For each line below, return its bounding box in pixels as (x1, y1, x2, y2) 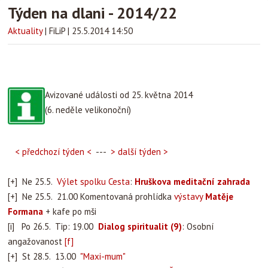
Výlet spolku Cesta (57, 176, 130, 187)
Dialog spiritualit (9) (98, 221, 182, 232)
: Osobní (182, 221, 214, 232)
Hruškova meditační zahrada (135, 176, 250, 187)
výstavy (174, 191, 205, 202)
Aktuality (8, 25, 42, 36)
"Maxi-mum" (80, 251, 126, 262)
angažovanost (8, 236, 65, 247)
